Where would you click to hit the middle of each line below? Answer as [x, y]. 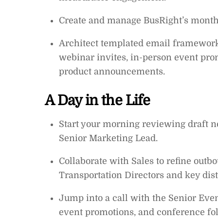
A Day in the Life [98, 100]
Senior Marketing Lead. [108, 138]
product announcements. [112, 71]
